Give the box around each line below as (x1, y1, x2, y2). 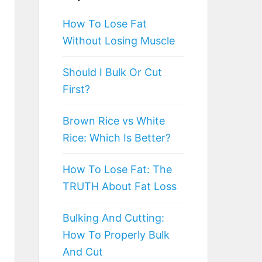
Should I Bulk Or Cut (63, 65, 162, 78)
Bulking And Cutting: (63, 211, 164, 224)
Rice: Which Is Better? (63, 131, 171, 144)
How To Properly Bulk (63, 228, 170, 241)
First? (63, 82, 90, 95)
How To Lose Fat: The (63, 163, 172, 175)
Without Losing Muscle (63, 34, 175, 47)
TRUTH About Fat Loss (63, 180, 177, 192)
